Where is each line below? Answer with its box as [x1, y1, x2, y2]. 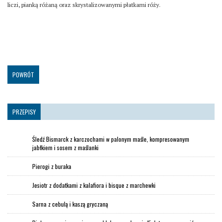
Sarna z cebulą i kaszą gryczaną [32, 200, 108, 209]
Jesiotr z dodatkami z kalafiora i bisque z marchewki [32, 181, 156, 190]
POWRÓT [12, 70, 34, 79]
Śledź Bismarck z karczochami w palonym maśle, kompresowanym [32, 135, 189, 144]
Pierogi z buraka [32, 162, 71, 171]
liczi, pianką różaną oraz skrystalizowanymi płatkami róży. [7, 1, 161, 9]
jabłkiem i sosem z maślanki [32, 143, 99, 152]
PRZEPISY [12, 108, 36, 116]
